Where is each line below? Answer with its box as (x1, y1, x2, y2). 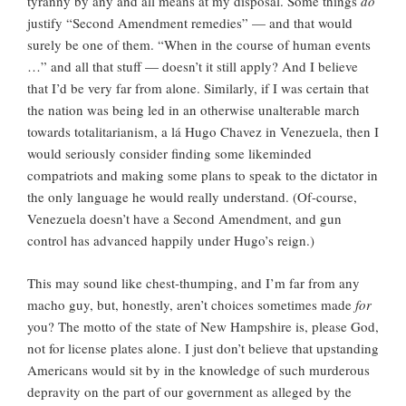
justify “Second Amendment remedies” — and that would (27, 14, 353, 33)
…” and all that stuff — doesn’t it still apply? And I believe (27, 57, 358, 76)
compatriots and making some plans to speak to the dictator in (27, 166, 378, 185)
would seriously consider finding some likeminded (27, 144, 312, 163)
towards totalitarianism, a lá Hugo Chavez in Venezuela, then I (27, 122, 379, 141)
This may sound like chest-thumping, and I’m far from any (27, 273, 360, 292)
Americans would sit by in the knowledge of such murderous (27, 360, 370, 379)
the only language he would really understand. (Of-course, (27, 188, 357, 207)
